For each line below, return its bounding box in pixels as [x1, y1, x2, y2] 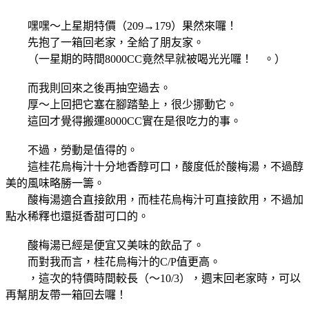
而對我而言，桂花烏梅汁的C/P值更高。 [6, 255, 221, 268]
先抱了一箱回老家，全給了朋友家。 [6, 36, 204, 48]
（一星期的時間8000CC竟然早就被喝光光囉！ [6, 52, 263, 65]
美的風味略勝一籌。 [6, 177, 105, 189]
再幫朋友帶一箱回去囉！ [6, 288, 127, 301]
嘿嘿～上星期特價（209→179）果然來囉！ [6, 19, 237, 32]
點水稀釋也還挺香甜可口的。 [6, 210, 149, 222]
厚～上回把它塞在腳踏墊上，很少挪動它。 [6, 98, 237, 110]
